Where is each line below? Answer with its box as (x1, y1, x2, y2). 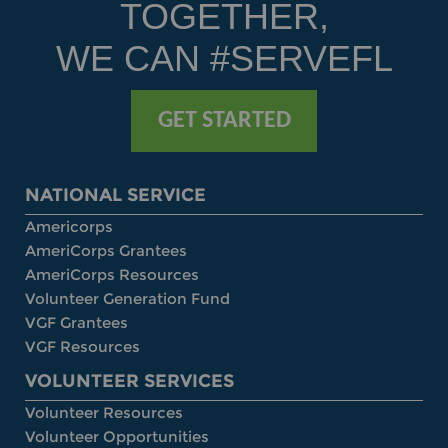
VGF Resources (25, 337, 140, 357)
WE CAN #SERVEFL (55, 38, 393, 80)
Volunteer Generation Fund (25, 289, 230, 309)
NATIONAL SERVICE (25, 184, 206, 207)
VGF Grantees (25, 313, 128, 333)
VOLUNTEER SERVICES (25, 370, 234, 393)
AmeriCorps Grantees (25, 241, 187, 261)
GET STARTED (157, 109, 291, 134)
